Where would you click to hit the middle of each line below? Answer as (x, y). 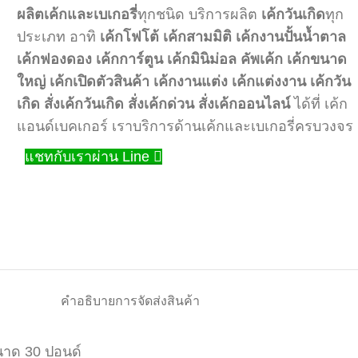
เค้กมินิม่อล (202, 59)
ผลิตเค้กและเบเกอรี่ (78, 14)
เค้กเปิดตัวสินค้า (100, 82)
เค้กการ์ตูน (130, 59)
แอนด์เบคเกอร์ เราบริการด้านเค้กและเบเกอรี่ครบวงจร (185, 126)
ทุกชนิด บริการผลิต (200, 14)
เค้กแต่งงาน (269, 82)
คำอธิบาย (88, 301)
